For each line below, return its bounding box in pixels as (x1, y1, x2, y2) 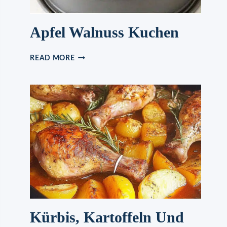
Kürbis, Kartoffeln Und (30, 209, 184, 226)
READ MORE (30, 55, 75, 62)
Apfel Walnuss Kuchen (30, 24, 179, 41)
